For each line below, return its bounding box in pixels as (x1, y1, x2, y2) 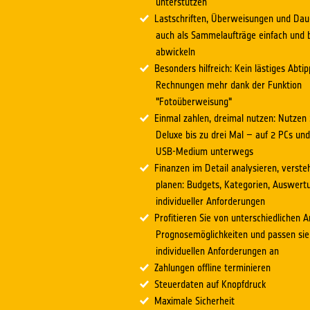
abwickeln (156, 46, 195, 57)
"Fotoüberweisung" (156, 96, 232, 107)
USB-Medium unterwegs (156, 146, 253, 157)
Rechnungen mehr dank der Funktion (156, 80, 302, 91)
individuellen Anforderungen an (156, 246, 279, 257)
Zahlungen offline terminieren (154, 262, 271, 273)
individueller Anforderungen (156, 196, 265, 207)
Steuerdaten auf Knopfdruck (154, 279, 266, 290)
